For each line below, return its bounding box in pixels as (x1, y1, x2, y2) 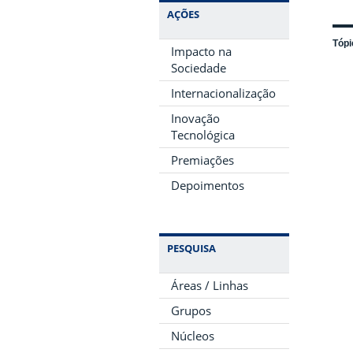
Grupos (171, 303, 211, 318)
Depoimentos (171, 177, 244, 193)
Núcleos (171, 328, 214, 344)
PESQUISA (167, 241, 216, 255)
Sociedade (171, 60, 226, 76)
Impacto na (171, 43, 232, 59)
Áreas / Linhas (171, 277, 248, 293)
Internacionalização (171, 85, 276, 101)
